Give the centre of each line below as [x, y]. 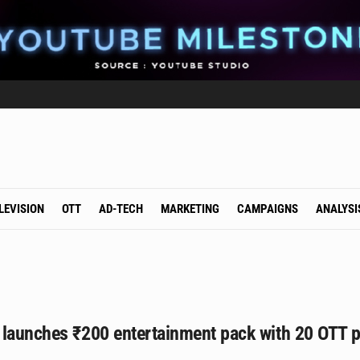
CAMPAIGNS [267, 209]
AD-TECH [121, 209]
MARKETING [190, 209]
